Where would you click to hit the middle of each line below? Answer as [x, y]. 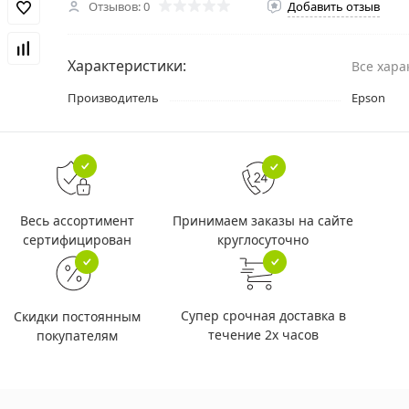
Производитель [113, 98]
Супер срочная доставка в [263, 315]
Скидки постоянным [77, 316]
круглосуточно [263, 239]
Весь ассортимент [77, 220]
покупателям [77, 335]
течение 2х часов [263, 335]
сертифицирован [77, 240]
